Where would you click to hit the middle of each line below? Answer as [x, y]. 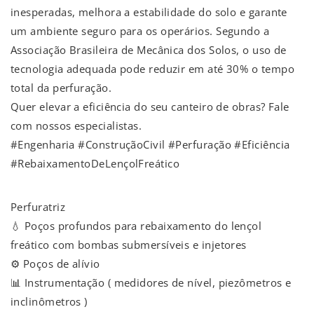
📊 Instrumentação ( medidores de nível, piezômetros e [151, 283]
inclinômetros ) [49, 302]
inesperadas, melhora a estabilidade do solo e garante [149, 12]
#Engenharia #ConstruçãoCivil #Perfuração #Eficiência [150, 145]
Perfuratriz [38, 207]
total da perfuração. [61, 88]
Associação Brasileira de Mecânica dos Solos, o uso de [149, 50]
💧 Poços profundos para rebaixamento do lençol [136, 226]
